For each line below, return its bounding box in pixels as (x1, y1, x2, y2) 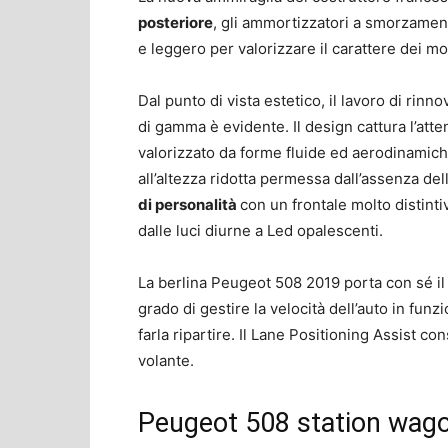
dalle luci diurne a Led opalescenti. (138, 220, 383, 240)
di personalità (138, 194, 240, 214)
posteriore (138, 12, 213, 32)
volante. (138, 350, 194, 370)
